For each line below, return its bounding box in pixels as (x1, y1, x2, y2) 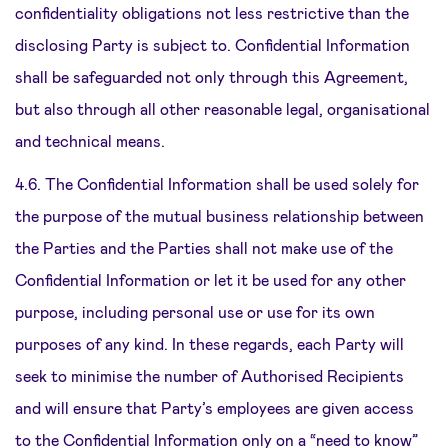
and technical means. (15, 131, 165, 150)
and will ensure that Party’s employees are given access (15, 398, 414, 417)
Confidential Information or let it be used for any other (15, 270, 406, 289)
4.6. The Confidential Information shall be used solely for (15, 174, 419, 193)
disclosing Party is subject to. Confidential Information (15, 35, 410, 54)
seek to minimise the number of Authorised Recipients (15, 366, 404, 385)
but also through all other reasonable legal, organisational (15, 99, 430, 118)
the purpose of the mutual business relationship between (15, 206, 424, 225)
